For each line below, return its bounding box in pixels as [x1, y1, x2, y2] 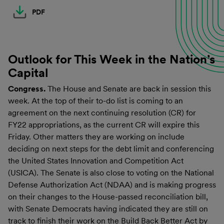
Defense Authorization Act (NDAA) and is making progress [8, 179, 216, 189]
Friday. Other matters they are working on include [8, 131, 184, 141]
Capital [8, 65, 48, 80]
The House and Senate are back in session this [47, 83, 211, 93]
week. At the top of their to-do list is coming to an [8, 95, 183, 105]
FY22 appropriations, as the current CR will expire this [8, 119, 199, 129]
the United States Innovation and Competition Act [8, 155, 183, 165]
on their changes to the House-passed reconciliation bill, [8, 191, 208, 201]
